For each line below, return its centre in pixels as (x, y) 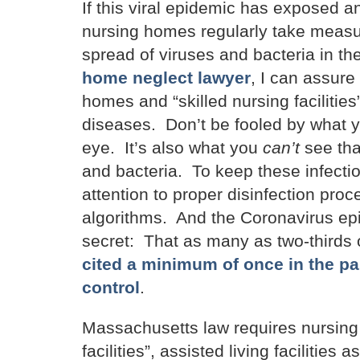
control (111, 288)
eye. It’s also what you (172, 148)
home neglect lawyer (166, 78)
